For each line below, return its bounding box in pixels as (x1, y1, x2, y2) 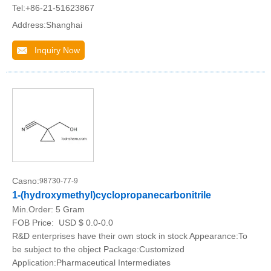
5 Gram (56, 204, 85, 214)
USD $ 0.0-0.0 (56, 218, 113, 227)
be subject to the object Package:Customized (12, 244, 184, 254)
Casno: (12, 176, 39, 186)
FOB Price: (12, 218, 56, 227)
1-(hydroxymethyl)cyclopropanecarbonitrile (12, 190, 211, 200)
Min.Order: (12, 204, 56, 214)
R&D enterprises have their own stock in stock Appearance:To (12, 231, 247, 241)
